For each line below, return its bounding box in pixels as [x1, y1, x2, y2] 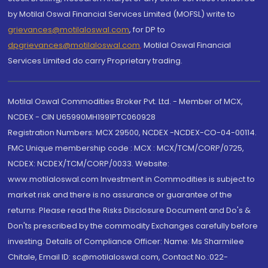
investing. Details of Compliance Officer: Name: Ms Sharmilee [8, 236, 245, 247]
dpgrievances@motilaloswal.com [8, 39, 141, 51]
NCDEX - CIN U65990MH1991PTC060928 [8, 111, 156, 123]
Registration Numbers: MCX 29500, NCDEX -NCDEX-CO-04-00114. [8, 127, 257, 138]
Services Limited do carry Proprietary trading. [8, 55, 183, 66]
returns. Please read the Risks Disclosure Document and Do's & [8, 205, 251, 216]
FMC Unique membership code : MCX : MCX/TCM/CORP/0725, [8, 142, 245, 154]
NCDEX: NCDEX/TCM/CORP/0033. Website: [8, 158, 170, 169]
